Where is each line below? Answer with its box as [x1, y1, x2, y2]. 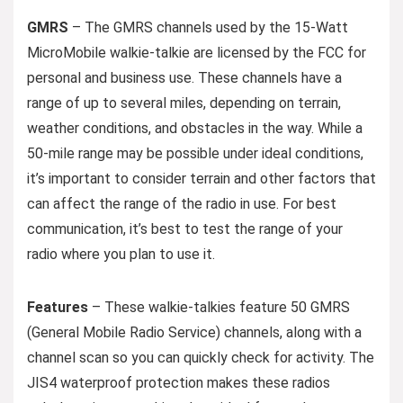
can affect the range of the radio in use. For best [27, 194, 336, 212]
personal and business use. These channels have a [27, 68, 342, 86]
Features [27, 298, 88, 316]
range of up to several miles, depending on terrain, [27, 94, 341, 112]
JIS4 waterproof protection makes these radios [27, 373, 330, 391]
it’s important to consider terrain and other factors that [27, 169, 376, 187]
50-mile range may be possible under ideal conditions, [27, 144, 363, 162]
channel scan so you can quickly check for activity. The [27, 348, 374, 366]
